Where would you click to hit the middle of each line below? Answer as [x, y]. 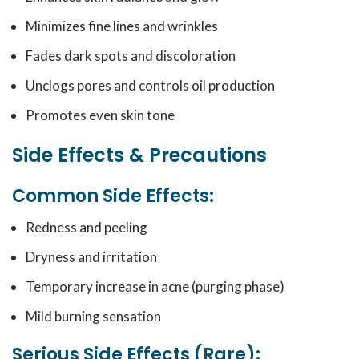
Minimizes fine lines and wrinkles [122, 26]
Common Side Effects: [113, 196]
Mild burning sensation [93, 316]
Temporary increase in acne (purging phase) [155, 286]
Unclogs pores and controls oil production [150, 85]
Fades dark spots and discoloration [131, 56]
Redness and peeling [87, 227]
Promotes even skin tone [100, 115]
